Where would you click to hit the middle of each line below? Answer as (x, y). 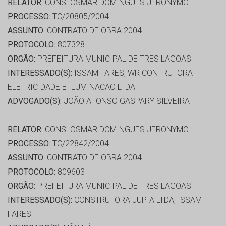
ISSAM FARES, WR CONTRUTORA (132, 73)
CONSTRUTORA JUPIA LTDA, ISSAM (137, 200)
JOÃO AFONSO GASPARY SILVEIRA (126, 101)
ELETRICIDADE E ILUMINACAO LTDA (71, 87)
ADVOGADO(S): (35, 101)
